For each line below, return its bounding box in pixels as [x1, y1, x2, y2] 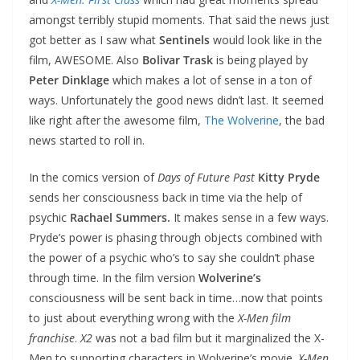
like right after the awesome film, [29, 112, 204, 128]
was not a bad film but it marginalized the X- [92, 329, 325, 346]
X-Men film [238, 309, 291, 325]
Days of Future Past [157, 169, 255, 185]
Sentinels [159, 31, 210, 47]
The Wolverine [204, 112, 279, 128]
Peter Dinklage [29, 72, 109, 88]
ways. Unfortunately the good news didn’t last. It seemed [29, 92, 324, 108]
